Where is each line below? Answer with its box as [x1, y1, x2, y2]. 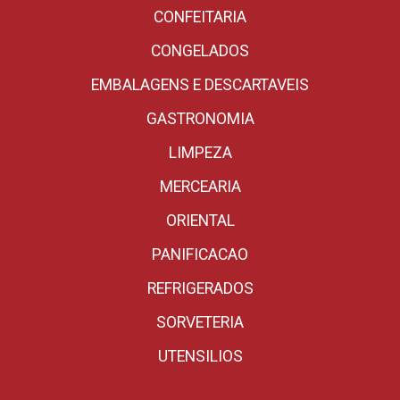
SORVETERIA [156, 313, 244, 331]
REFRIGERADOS [146, 279, 254, 297]
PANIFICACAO [152, 246, 248, 263]
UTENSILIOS [157, 347, 243, 365]
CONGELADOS [151, 42, 249, 60]
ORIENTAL [165, 212, 235, 229]
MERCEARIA [159, 178, 241, 196]
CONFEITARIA [154, 8, 246, 26]
